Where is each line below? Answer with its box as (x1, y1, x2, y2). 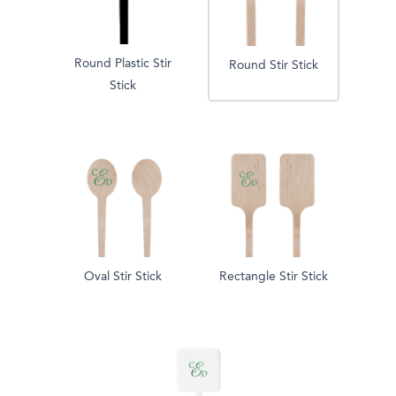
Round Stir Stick (228, 58, 318, 72)
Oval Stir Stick (84, 270, 162, 283)
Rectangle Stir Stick (218, 270, 328, 283)
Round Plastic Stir (74, 57, 171, 70)
